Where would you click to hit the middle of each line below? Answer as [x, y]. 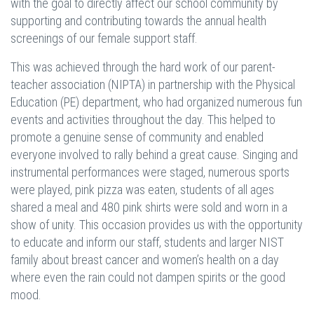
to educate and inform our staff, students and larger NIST [147, 242]
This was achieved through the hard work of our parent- [143, 67]
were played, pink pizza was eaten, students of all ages [142, 190]
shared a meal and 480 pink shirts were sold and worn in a [149, 207]
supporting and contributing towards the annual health [138, 21]
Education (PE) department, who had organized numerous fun [156, 102]
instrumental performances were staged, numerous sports [150, 172]
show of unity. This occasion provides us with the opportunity [157, 225]
